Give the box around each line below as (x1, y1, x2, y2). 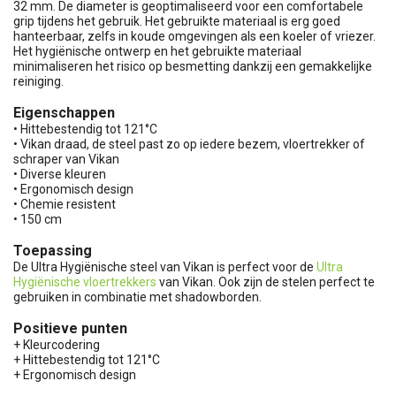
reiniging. (13, 73, 64, 88)
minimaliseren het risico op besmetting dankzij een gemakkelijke (13, 58, 372, 73)
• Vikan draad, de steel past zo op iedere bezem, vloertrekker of (13, 136, 365, 151)
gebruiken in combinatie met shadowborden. (13, 289, 262, 304)
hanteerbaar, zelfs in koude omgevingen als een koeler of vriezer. (13, 28, 376, 43)
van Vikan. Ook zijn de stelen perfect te (156, 274, 375, 289)
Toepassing (13, 241, 92, 259)
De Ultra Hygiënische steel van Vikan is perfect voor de (13, 259, 316, 274)
